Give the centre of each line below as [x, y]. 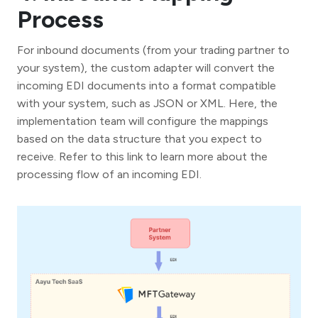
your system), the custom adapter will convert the [146, 68]
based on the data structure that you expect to [139, 139]
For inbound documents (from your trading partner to [153, 50]
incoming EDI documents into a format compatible [147, 86]
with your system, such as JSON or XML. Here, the [147, 104]
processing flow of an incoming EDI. [109, 175]
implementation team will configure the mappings [143, 121]
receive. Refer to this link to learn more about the [142, 157]
